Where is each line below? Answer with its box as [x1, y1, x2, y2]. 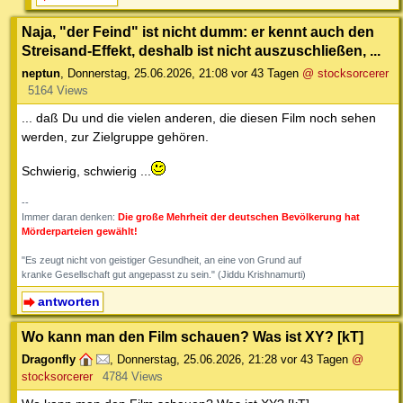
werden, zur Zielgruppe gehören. [22, 129, 209, 144]
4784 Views [102, 370, 163, 384]
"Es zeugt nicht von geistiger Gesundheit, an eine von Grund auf [22, 254, 301, 265]
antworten [37, 293, 100, 309]
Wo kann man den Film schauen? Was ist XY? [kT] [22, 328, 363, 345]
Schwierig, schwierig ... [22, 163, 151, 178]
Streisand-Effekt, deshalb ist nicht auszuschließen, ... [22, 41, 381, 58]
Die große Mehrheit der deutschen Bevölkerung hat [118, 210, 360, 222]
